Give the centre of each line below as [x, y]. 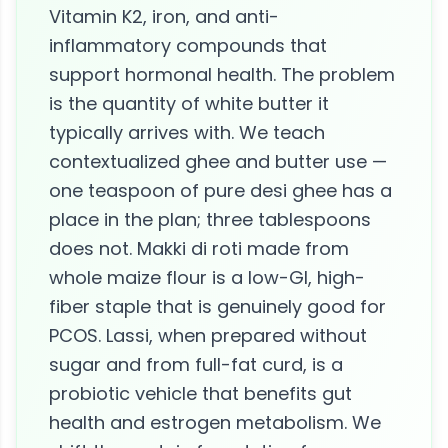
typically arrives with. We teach [187, 132]
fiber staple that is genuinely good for [217, 306]
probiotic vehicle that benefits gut [200, 393]
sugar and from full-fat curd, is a [196, 364]
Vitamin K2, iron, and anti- [164, 16]
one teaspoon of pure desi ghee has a [220, 190]
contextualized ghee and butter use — [218, 161]
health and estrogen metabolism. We [215, 422]
